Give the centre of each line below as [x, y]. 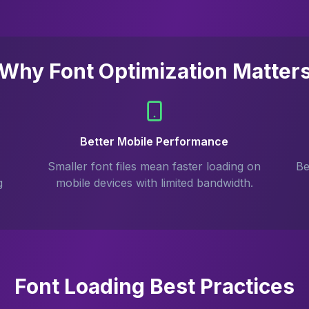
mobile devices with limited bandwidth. [154, 183]
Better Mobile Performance [154, 141]
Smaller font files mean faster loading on [154, 166]
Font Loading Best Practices [154, 286]
